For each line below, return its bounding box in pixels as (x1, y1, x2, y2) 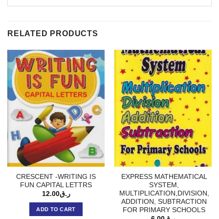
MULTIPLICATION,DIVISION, (119, 189, 209, 197)
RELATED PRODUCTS (7, 29, 98, 38)
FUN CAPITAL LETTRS (20, 181, 92, 189)
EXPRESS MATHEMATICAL (121, 173, 207, 180)
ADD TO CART (36, 206, 76, 213)
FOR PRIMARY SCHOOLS (123, 206, 206, 214)
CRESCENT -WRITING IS (16, 173, 96, 180)
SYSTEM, (149, 181, 179, 189)
